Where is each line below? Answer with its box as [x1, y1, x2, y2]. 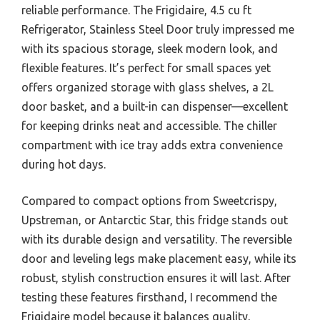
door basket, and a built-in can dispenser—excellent [21, 99, 288, 113]
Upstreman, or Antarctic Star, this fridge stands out [21, 213, 288, 226]
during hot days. [21, 157, 106, 171]
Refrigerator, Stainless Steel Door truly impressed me [21, 22, 294, 36]
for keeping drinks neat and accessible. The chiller [21, 119, 277, 132]
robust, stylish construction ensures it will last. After [21, 271, 291, 284]
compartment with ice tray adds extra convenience [21, 138, 283, 151]
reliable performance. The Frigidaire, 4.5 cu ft [21, 3, 251, 16]
